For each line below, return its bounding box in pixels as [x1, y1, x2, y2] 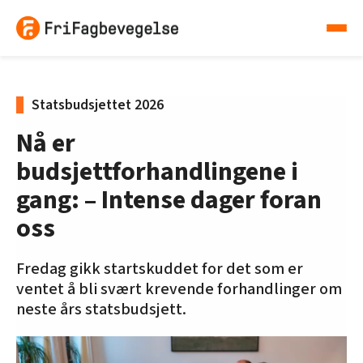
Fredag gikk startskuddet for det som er [16, 258, 303, 281]
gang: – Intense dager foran [16, 181, 322, 220]
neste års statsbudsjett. [16, 298, 186, 322]
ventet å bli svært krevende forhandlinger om [16, 278, 342, 301]
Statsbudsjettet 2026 [32, 95, 164, 116]
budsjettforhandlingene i [16, 153, 298, 191]
